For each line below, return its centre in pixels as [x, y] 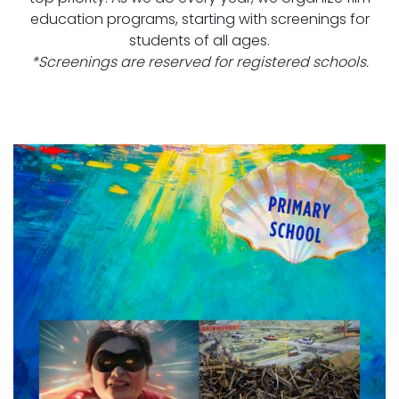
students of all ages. [199, 41]
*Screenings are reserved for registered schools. [199, 62]
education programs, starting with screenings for [199, 20]
